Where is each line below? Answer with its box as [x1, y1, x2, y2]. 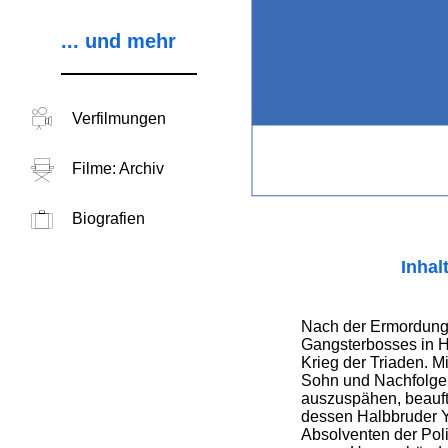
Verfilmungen [71, 110, 166, 127]
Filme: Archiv [71, 160, 164, 177]
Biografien [71, 210, 145, 227]
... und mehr [60, 30, 176, 52]
